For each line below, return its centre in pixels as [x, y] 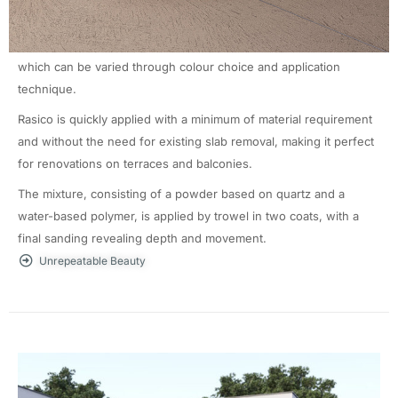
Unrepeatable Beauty [92, 261]
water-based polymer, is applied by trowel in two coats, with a [188, 216]
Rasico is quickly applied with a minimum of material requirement [195, 119]
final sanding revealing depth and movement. [142, 238]
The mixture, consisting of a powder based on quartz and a [181, 194]
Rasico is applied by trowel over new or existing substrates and [192, 22]
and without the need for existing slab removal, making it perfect [196, 141]
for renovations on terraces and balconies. [135, 163]
